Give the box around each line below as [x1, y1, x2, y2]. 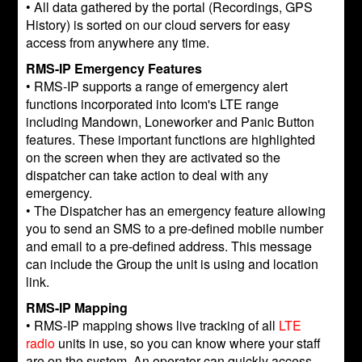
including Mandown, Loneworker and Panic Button [26, 112, 315, 131]
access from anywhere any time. [26, 33, 210, 52]
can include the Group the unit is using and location [26, 255, 319, 273]
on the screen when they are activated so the [26, 148, 281, 166]
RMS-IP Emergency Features [26, 59, 203, 78]
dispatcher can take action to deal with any [26, 166, 269, 184]
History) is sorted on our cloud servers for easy [26, 15, 291, 34]
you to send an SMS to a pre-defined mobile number [26, 219, 324, 238]
